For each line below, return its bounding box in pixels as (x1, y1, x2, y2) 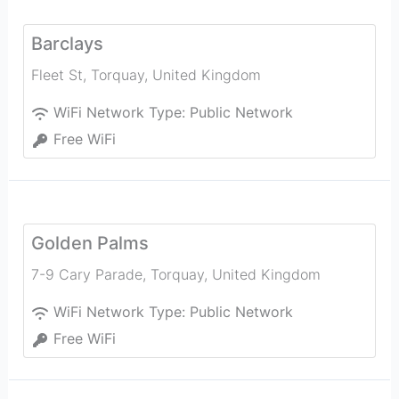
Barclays (30, 33, 103, 54)
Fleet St (30, 66, 83, 84)
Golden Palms (30, 232, 149, 254)
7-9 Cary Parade (30, 265, 142, 283)
